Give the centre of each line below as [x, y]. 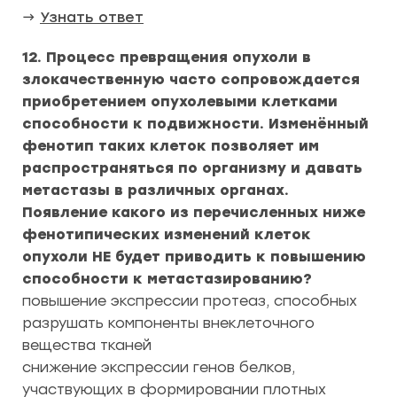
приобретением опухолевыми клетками [180, 101]
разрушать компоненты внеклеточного [168, 323]
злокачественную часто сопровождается [191, 79]
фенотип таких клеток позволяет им [171, 146]
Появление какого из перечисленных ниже [194, 212]
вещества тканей [87, 345]
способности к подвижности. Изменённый [195, 124]
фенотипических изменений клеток [167, 234]
